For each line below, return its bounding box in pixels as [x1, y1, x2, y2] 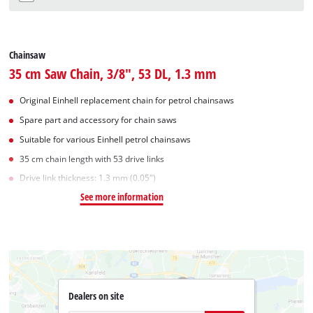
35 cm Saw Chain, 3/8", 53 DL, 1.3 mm [9, 64, 217, 84]
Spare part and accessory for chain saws [20, 115, 177, 126]
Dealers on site [68, 289, 124, 303]
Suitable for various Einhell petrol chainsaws [20, 133, 191, 145]
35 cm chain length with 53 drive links [20, 153, 165, 164]
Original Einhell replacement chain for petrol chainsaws [20, 95, 235, 106]
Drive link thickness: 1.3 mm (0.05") [20, 173, 156, 184]
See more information [80, 190, 163, 204]
